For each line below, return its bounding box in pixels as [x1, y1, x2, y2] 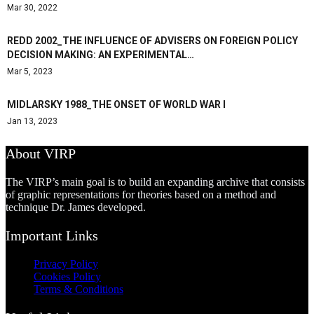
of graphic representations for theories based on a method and [6, 189, 276, 200]
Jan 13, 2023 [7, 116, 57, 126]
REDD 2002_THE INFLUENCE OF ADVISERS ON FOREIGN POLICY [7, 35, 298, 46]
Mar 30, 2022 [7, 3, 57, 13]
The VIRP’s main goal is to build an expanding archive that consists [6, 176, 305, 188]
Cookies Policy [34, 271, 101, 282]
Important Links [6, 228, 98, 243]
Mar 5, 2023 [7, 67, 53, 76]
